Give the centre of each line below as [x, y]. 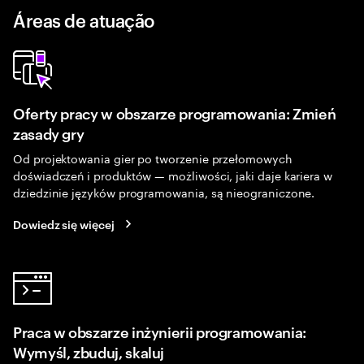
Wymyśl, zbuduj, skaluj [89, 351]
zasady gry [49, 133]
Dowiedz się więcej [64, 223]
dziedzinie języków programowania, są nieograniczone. [164, 192]
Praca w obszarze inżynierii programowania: [160, 331]
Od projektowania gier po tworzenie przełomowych [153, 158]
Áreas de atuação [84, 19]
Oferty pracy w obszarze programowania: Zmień [175, 113]
